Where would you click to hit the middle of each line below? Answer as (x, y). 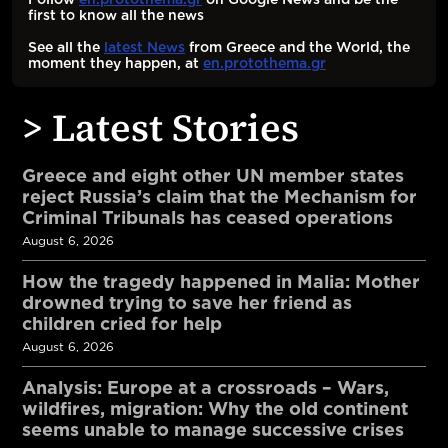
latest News (144, 47)
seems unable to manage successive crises (213, 429)
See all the (66, 47)
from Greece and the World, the (297, 47)
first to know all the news (116, 15)
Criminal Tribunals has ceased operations (207, 217)
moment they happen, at (115, 63)
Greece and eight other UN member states (213, 175)
